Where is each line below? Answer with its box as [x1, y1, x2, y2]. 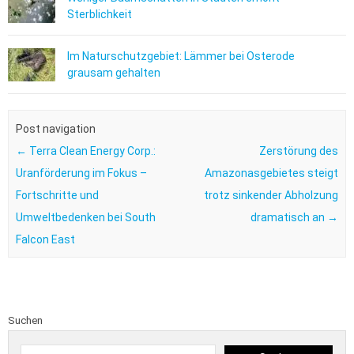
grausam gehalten [67, 66, 160, 80]
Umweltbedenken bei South [15, 210, 156, 224]
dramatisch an [250, 210, 328, 224]
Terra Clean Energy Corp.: [26, 144, 156, 157]
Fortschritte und [15, 188, 99, 201]
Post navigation [15, 122, 96, 135]
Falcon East [15, 232, 75, 246]
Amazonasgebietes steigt [205, 166, 339, 179]
